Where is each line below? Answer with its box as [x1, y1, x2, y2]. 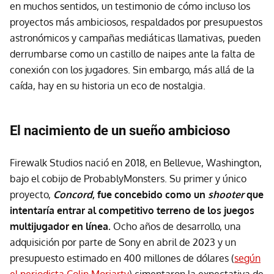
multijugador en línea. [10, 220, 111, 232]
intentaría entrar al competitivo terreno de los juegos [10, 204, 254, 217]
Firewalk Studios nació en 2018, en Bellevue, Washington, [10, 157, 262, 169]
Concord [53, 188, 92, 201]
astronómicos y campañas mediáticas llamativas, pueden [10, 32, 261, 44]
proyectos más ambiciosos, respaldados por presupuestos [10, 16, 262, 28]
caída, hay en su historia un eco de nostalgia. [10, 80, 206, 92]
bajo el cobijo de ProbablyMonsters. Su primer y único [10, 172, 246, 185]
